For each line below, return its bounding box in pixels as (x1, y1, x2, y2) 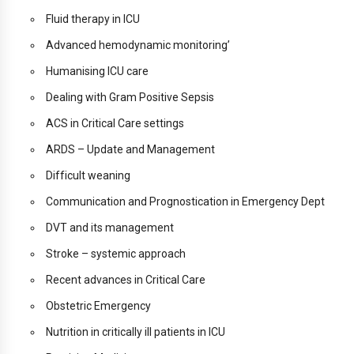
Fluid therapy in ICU (46, 13, 140, 26)
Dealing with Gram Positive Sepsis (46, 91, 214, 104)
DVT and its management (46, 221, 174, 235)
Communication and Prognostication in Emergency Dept (46, 195, 325, 209)
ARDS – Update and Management (46, 143, 215, 156)
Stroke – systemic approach (46, 247, 186, 261)
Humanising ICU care (46, 65, 149, 78)
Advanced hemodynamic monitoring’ (46, 39, 230, 52)
